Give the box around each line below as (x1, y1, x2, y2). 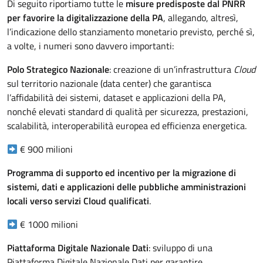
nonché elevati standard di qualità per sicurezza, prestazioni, (7, 104, 248, 119)
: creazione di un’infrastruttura (109, 62, 234, 77)
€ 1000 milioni (18, 217, 79, 232)
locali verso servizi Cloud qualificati (7, 194, 149, 208)
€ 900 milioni (18, 142, 76, 157)
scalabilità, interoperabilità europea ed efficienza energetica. (7, 119, 247, 133)
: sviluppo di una (149, 241, 213, 255)
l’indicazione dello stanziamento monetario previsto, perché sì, (7, 25, 255, 39)
